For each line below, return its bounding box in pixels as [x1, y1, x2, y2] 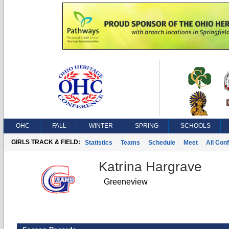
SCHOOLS [180, 122, 211, 129]
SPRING [135, 122, 158, 129]
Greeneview [104, 177, 148, 186]
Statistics [85, 139, 112, 146]
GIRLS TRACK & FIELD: [11, 139, 80, 146]
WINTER [89, 122, 113, 129]
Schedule [148, 139, 175, 146]
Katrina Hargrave [99, 159, 202, 174]
